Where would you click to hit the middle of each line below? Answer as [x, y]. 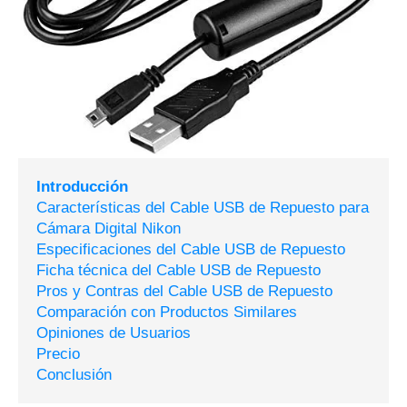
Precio [58, 354]
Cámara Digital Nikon [109, 229]
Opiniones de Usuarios [114, 333]
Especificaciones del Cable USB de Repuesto [191, 250]
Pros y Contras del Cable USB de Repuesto [184, 292]
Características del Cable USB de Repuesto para [203, 208]
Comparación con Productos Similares [167, 313]
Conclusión [74, 375]
